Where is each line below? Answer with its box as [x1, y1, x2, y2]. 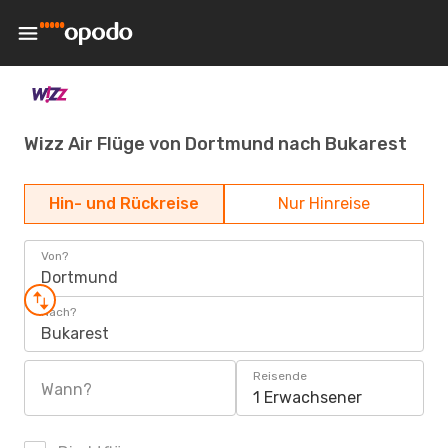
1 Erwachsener [253, 388, 362, 407]
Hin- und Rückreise [49, 194, 199, 213]
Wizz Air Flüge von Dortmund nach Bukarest [24, 132, 407, 155]
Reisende [253, 369, 307, 383]
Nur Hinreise [278, 194, 370, 213]
